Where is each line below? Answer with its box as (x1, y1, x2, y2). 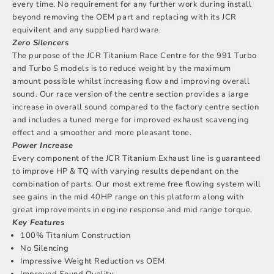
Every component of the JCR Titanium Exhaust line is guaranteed (12, 152, 261, 164)
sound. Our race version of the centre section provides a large (12, 88, 249, 100)
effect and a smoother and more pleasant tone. (12, 127, 192, 138)
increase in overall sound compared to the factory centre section (12, 101, 259, 113)
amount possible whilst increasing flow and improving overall (12, 75, 250, 87)
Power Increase (12, 139, 73, 151)
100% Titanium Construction (20, 229, 131, 241)
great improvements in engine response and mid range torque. (12, 204, 253, 215)
